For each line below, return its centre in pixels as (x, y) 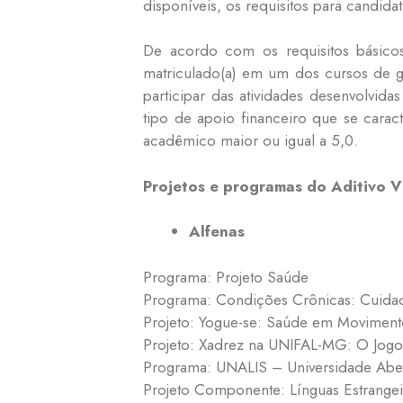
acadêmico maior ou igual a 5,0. (251, 141)
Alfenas (217, 232)
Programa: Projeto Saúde (226, 277)
